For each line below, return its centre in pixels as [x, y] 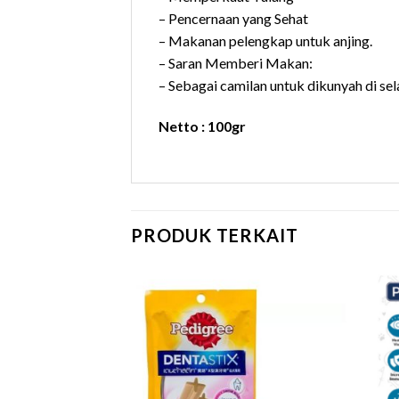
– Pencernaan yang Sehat [233, 19]
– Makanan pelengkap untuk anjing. [265, 41]
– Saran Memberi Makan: [236, 63]
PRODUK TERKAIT [215, 236]
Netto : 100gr [204, 126]
